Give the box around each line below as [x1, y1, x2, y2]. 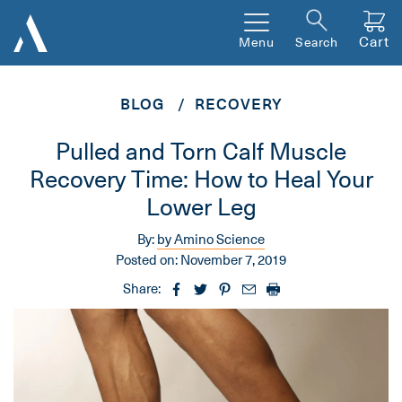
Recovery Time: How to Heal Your [29, 161, 373, 197]
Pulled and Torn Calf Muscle [56, 133, 346, 169]
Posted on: [116, 249, 178, 270]
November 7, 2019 [180, 249, 286, 270]
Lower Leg [145, 188, 257, 224]
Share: [122, 278, 161, 299]
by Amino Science [157, 229, 265, 249]
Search [295, 32, 337, 52]
